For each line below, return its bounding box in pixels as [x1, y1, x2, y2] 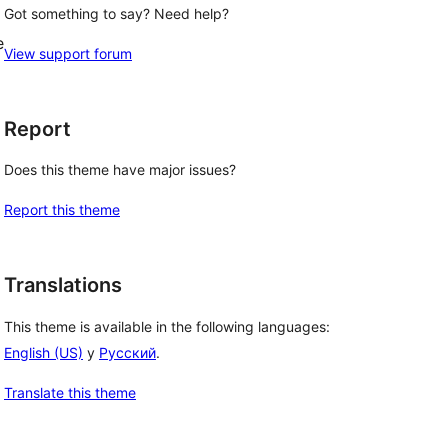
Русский [99, 344, 156, 362]
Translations [4, 273, 122, 298]
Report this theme [4, 201, 120, 219]
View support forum [4, 44, 132, 62]
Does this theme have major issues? [4, 161, 236, 179]
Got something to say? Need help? [4, 4, 229, 22]
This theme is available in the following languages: [4, 318, 330, 336]
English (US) [4, 344, 83, 362]
